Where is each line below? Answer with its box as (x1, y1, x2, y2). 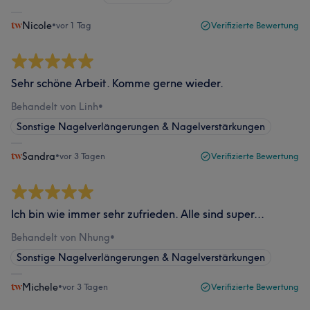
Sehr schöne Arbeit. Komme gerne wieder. (11, 76, 224, 90)
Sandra (22, 150, 55, 163)
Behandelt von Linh (11, 100, 98, 113)
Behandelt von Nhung (11, 231, 110, 244)
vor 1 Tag (56, 20, 91, 30)
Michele (22, 281, 58, 293)
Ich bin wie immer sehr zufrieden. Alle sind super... (11, 207, 264, 221)
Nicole (22, 19, 52, 32)
